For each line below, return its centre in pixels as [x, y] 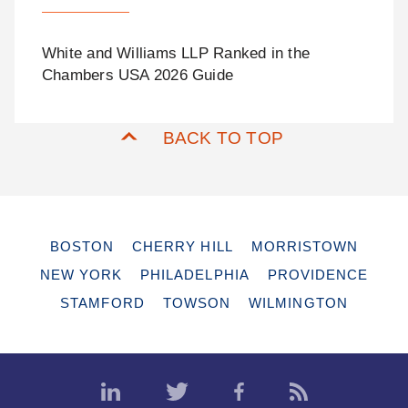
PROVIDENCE [318, 275]
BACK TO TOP [223, 138]
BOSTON [82, 247]
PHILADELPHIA [195, 275]
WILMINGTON [298, 303]
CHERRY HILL [183, 247]
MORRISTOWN [305, 247]
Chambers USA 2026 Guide [138, 76]
